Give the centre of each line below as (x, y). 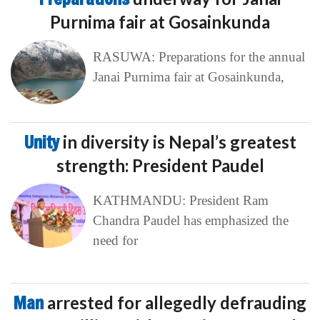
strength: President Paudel (160, 165)
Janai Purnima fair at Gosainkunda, (188, 76)
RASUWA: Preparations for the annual (199, 56)
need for (115, 240)
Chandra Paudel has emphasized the (190, 220)
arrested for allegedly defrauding (177, 302)
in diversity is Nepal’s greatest (179, 141)
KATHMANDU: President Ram (180, 200)
